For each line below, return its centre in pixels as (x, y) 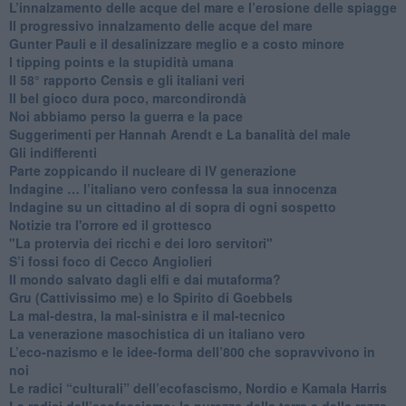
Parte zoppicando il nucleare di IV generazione (152, 170)
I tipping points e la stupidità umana (121, 61)
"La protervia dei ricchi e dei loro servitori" (140, 242)
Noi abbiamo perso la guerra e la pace (126, 116)
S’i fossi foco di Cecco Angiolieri (110, 261)
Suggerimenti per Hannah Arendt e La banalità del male (179, 134)
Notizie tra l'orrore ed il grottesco (110, 224)
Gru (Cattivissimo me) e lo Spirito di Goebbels (150, 297)
